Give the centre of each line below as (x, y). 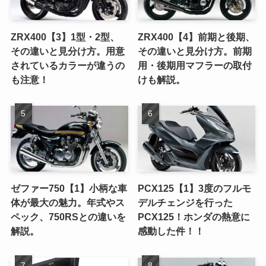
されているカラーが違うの (67, 65)
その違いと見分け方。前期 (195, 51)
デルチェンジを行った (186, 203)
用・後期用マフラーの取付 (195, 65)
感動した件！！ (171, 231)
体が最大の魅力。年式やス (67, 203)
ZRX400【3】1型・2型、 (65, 37)
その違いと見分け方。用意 (67, 51)
